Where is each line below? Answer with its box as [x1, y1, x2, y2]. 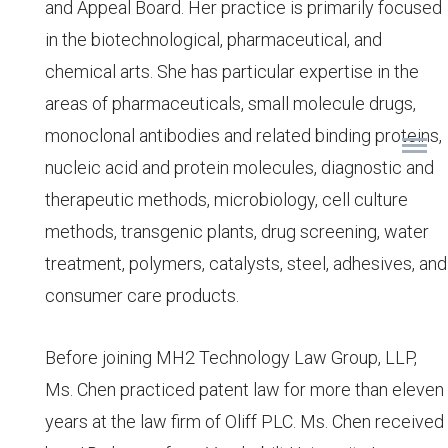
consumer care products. [44, 285, 239, 307]
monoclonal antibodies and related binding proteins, [44, 125, 442, 147]
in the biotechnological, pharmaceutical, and [44, 29, 382, 51]
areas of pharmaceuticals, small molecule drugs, [44, 93, 416, 115]
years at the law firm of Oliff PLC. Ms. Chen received [44, 411, 444, 433]
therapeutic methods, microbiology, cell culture [44, 189, 408, 211]
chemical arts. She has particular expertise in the [44, 61, 419, 83]
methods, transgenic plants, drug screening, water [44, 221, 429, 243]
